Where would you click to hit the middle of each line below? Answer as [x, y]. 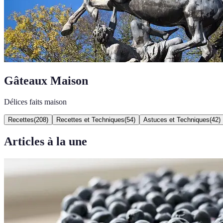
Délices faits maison [35, 102]
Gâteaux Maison [46, 80]
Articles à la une [46, 141]
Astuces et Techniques [176, 119]
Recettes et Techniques [90, 119]
